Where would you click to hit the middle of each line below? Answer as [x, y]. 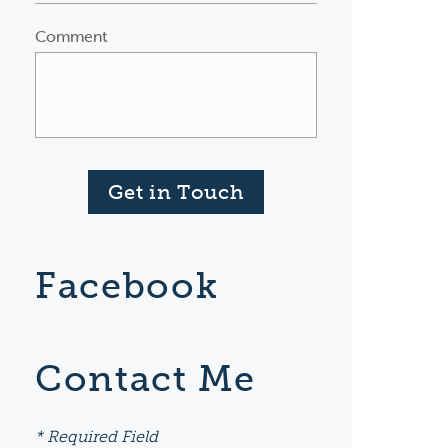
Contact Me [145, 378]
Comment [71, 36]
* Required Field [97, 436]
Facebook [127, 285]
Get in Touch [176, 192]
